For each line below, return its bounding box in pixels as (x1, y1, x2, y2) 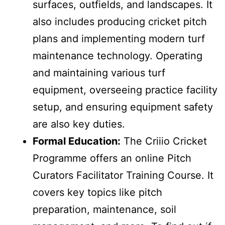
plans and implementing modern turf (33, 33, 205, 45)
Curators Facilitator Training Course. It (33, 169, 213, 182)
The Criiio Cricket (121, 135, 207, 148)
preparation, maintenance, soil (33, 203, 176, 216)
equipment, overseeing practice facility (33, 84, 217, 96)
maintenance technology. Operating (33, 50, 202, 62)
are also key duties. (33, 118, 125, 131)
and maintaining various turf (33, 67, 165, 79)
